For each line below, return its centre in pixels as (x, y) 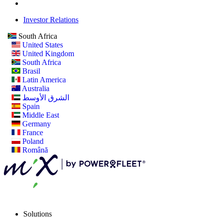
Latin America (43, 80)
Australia (35, 88)
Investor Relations (51, 20)
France (32, 132)
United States (42, 45)
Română (34, 150)
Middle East (40, 115)
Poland (32, 141)
